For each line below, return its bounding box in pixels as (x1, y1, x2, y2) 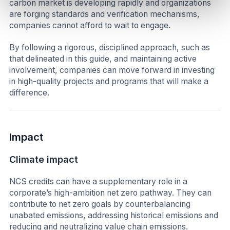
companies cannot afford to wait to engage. (9, 20, 170, 30)
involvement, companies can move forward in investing (9, 65, 215, 75)
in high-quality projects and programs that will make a (9, 76, 208, 87)
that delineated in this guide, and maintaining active (9, 54, 197, 64)
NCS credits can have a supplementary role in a (9, 177, 187, 187)
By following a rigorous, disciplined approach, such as (9, 43, 210, 53)
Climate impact (9, 154, 78, 165)
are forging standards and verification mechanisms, (9, 9, 200, 19)
